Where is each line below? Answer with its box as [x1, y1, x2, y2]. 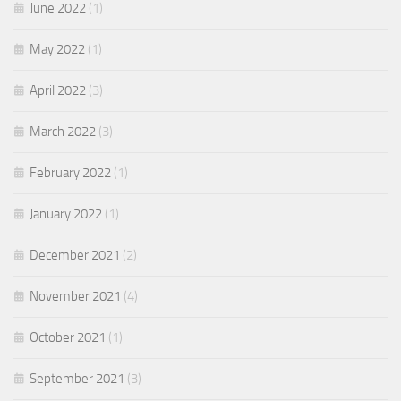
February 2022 [30, 165, 111, 181]
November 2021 [30, 288, 121, 304]
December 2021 [30, 247, 120, 263]
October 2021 [30, 329, 106, 346]
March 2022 [30, 124, 96, 140]
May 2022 [30, 41, 85, 57]
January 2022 [30, 206, 102, 222]
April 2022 [30, 82, 86, 98]
